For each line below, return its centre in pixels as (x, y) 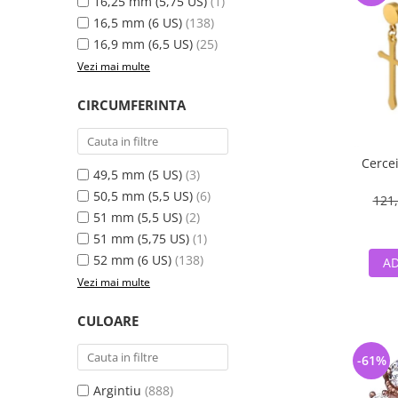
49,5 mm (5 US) (138, 175)
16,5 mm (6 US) (138, 23)
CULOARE (108, 321)
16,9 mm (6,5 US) (143, 44)
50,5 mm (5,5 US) (143, 196)
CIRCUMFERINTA (131, 105)
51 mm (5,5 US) (138, 217)
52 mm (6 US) (132, 260)
